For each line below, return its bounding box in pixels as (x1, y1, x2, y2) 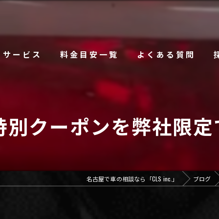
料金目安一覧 (60, 48, 119, 60)
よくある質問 (137, 48, 196, 60)
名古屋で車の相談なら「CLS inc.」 (86, 175, 178, 183)
